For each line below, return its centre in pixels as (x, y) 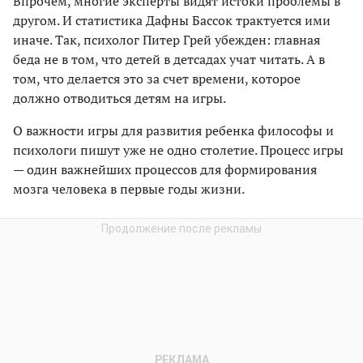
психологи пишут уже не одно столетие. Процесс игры (178, 150)
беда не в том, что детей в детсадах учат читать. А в (169, 60)
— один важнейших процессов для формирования (165, 170)
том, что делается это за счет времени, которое (157, 79)
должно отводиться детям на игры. (120, 98)
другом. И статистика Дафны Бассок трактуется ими (172, 21)
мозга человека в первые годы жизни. (129, 189)
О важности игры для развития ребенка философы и (173, 131)
